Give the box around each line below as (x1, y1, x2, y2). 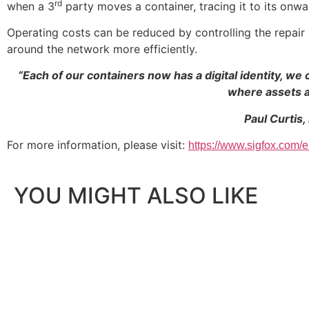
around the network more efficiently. (7, 41, 197, 56)
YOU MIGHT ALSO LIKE (14, 181, 258, 209)
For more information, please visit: (7, 138, 188, 152)
